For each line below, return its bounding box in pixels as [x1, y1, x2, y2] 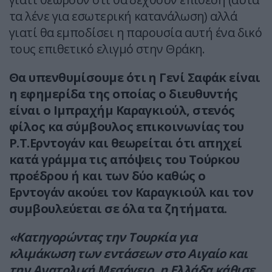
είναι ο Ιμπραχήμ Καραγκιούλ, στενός [9, 102, 235, 119]
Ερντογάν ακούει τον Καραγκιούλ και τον [9, 184, 254, 201]
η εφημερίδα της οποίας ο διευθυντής [9, 86, 238, 103]
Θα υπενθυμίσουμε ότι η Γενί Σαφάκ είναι [9, 69, 260, 86]
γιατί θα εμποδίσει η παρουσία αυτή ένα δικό [9, 24, 262, 41]
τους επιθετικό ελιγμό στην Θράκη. [9, 41, 205, 58]
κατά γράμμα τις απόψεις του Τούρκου [9, 151, 240, 168]
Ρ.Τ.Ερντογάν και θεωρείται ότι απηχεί [9, 135, 242, 152]
